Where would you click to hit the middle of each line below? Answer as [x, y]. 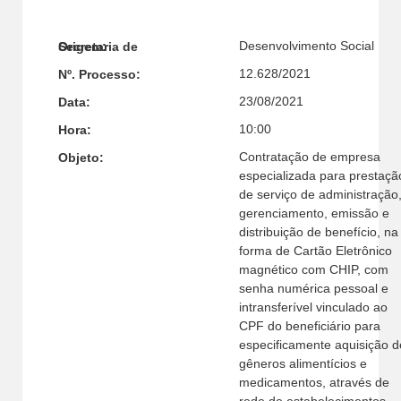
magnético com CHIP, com [313, 269]
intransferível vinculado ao [313, 307]
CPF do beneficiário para [309, 325]
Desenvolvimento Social [306, 45]
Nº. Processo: [99, 75]
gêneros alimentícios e [303, 363]
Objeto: [81, 158]
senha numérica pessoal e [313, 288]
